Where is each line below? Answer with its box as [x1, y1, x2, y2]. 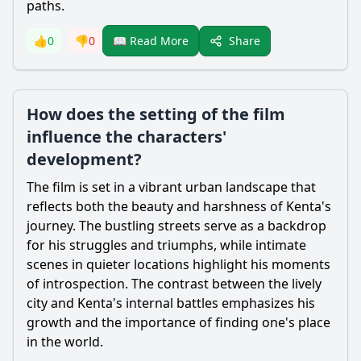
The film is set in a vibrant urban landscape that [27, 178, 316, 196]
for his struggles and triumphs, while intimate [27, 236, 306, 254]
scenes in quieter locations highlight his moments [27, 255, 330, 273]
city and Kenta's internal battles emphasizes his [27, 294, 315, 312]
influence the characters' [27, 126, 226, 147]
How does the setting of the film [27, 103, 285, 125]
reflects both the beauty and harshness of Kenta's [27, 197, 331, 215]
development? [27, 148, 142, 170]
